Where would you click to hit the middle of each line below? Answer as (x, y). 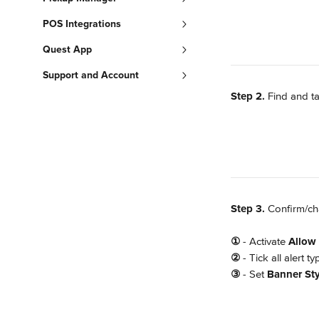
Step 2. (248, 96)
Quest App (67, 49)
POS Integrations (82, 24)
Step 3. (249, 209)
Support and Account (91, 75)
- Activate (264, 241)
